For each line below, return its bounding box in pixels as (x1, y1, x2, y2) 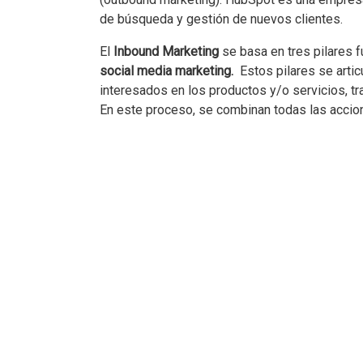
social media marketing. (100, 63, 237, 79)
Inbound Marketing (113, 44, 219, 59)
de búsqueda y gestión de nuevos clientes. (100, 11, 343, 27)
